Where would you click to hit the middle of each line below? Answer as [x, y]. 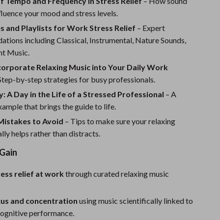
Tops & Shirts [73, 19]
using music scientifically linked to [136, 201]
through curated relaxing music [117, 174]
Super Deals [65, 39]
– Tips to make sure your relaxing [120, 121]
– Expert [151, 28]
